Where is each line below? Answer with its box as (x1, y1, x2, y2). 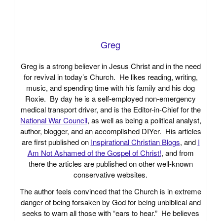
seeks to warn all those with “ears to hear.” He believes (22, 208, 199, 219)
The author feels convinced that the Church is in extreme (20, 186, 201, 197)
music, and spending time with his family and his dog (26, 82, 195, 93)
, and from (161, 147, 194, 158)
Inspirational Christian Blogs (90, 137, 180, 147)
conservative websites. (74, 169, 147, 180)
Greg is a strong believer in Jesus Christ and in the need (20, 61, 201, 72)
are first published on (21, 137, 91, 147)
